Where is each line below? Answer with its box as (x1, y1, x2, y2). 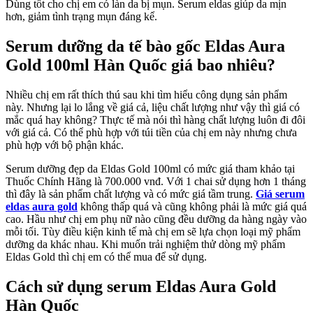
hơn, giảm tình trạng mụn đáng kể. (6, 10, 157, 23)
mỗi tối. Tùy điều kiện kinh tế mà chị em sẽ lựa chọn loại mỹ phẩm (6, 226, 300, 238)
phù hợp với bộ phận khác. (6, 139, 124, 152)
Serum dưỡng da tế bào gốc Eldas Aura (6, 37, 285, 56)
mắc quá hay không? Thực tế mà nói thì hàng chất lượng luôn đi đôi (6, 114, 305, 126)
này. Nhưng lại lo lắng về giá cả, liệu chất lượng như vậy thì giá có (6, 101, 300, 114)
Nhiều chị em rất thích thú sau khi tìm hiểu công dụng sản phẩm (6, 89, 287, 101)
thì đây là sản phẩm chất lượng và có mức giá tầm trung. (6, 188, 256, 201)
